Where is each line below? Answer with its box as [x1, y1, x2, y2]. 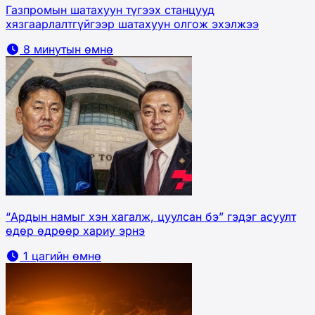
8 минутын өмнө [20, 42, 113, 57]
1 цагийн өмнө [20, 249, 101, 264]
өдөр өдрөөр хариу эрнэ [6, 224, 145, 238]
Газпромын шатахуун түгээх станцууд [6, 3, 214, 18]
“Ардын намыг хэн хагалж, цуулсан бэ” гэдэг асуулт [6, 210, 296, 224]
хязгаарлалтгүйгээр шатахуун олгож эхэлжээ [6, 17, 259, 32]
